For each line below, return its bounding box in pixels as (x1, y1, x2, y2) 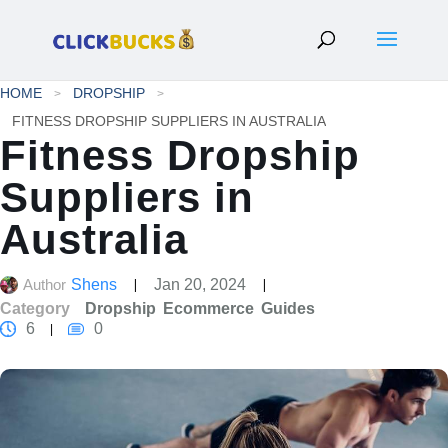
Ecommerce (163, 300, 254, 317)
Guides (261, 300, 315, 317)
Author (23, 276, 66, 293)
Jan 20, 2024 (154, 276, 246, 293)
